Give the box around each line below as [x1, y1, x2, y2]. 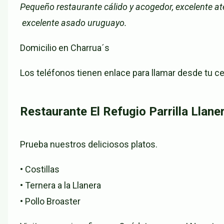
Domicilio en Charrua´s [20, 42, 109, 53]
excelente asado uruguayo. [20, 17, 127, 28]
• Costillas [20, 164, 59, 175]
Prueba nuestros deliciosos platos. [20, 139, 157, 150]
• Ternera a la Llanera [20, 180, 101, 191]
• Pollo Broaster [20, 196, 80, 207]
